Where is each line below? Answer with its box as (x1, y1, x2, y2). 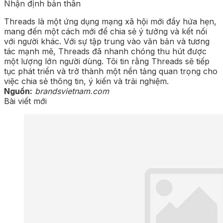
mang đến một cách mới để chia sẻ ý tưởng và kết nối (4, 26, 207, 36)
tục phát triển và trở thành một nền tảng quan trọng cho (4, 66, 218, 76)
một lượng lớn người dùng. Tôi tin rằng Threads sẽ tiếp (4, 56, 210, 66)
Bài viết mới (4, 96, 47, 106)
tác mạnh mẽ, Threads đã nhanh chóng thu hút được (4, 46, 207, 56)
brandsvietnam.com (35, 86, 109, 96)
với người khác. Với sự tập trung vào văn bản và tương (4, 36, 210, 46)
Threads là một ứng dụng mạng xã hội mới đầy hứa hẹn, (4, 16, 217, 26)
